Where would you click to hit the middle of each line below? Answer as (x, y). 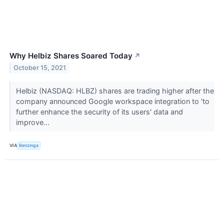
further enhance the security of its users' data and (99, 111)
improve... (33, 122)
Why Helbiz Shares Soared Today (71, 55)
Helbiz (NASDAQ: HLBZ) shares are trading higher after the (115, 90)
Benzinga (29, 145)
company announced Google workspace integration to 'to (112, 101)
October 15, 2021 (40, 68)
